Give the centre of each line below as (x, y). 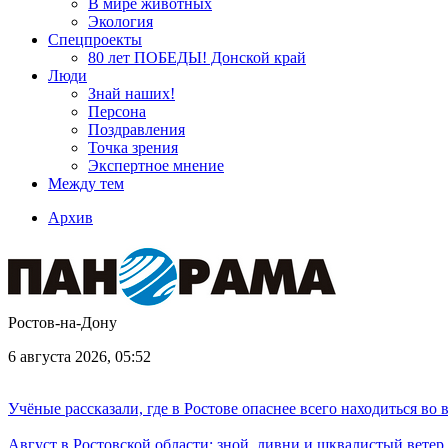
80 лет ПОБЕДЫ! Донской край (197, 57)
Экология (120, 21)
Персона (117, 111)
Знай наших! (131, 93)
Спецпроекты (95, 39)
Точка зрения (133, 147)
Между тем (86, 183)
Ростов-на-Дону (62, 322)
